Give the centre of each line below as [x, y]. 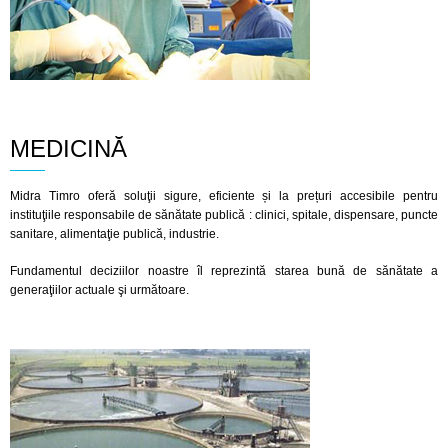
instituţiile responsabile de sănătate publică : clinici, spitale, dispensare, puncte [224, 215]
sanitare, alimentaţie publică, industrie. [114, 234]
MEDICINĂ [68, 148]
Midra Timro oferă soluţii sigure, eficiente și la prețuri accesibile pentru [224, 196]
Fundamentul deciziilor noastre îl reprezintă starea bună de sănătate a [224, 271]
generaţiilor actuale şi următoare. [99, 290]
